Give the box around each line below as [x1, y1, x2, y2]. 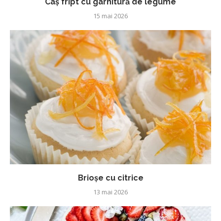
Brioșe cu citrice [77, 173, 144, 183]
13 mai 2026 [93, 187, 128, 196]
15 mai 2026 [93, 11, 128, 20]
